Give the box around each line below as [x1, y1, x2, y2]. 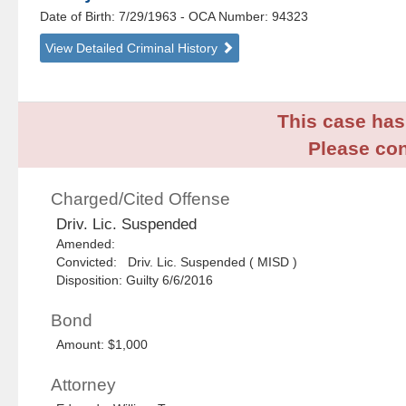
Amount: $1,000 [56, 337, 149, 353]
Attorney [51, 375, 117, 395]
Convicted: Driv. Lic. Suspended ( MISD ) [56, 255, 298, 270]
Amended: [56, 237, 123, 252]
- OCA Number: [180, 9, 269, 24]
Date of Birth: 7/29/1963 [40, 9, 181, 24]
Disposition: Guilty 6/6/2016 [56, 273, 214, 288]
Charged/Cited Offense [51, 189, 231, 209]
